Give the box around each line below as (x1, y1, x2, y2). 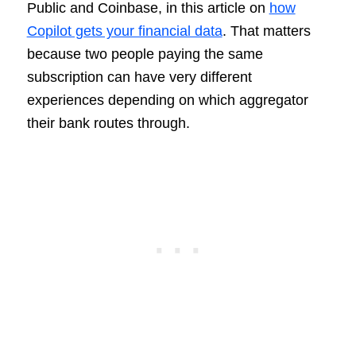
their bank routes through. (26, 114, 190, 131)
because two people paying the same (26, 45, 263, 62)
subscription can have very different (26, 68, 252, 85)
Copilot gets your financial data (26, 22, 222, 39)
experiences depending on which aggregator (26, 91, 308, 108)
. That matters (222, 22, 311, 39)
